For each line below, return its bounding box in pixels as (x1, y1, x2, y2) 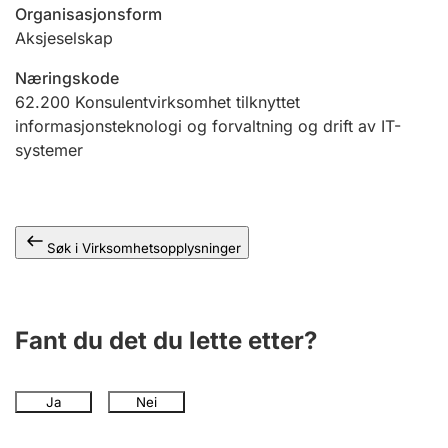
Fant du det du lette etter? (15, 326, 317, 355)
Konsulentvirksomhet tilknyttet (75, 92, 300, 112)
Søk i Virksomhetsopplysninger (47, 240, 241, 256)
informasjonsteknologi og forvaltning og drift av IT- (15, 116, 401, 136)
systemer (15, 140, 83, 160)
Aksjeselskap (15, 28, 113, 48)
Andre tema (34, 2, 129, 22)
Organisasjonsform (15, 4, 162, 24)
